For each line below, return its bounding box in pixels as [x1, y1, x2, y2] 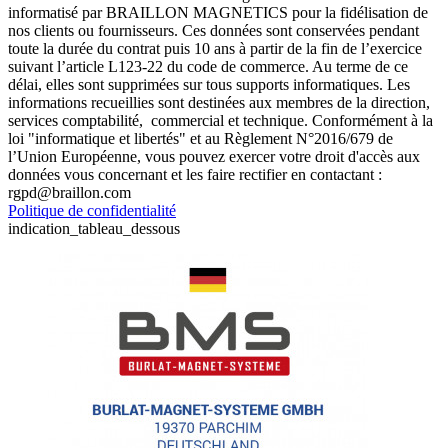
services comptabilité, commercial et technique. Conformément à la [8, 112, 433, 130]
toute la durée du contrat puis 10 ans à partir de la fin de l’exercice [8, 40, 422, 58]
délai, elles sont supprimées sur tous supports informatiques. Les [8, 76, 410, 94]
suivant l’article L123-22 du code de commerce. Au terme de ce [8, 58, 408, 76]
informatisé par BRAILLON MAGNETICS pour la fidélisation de [8, 4, 428, 22]
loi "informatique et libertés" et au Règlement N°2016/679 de [8, 130, 393, 148]
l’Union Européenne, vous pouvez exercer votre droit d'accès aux [8, 148, 420, 166]
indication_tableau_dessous [8, 220, 180, 238]
